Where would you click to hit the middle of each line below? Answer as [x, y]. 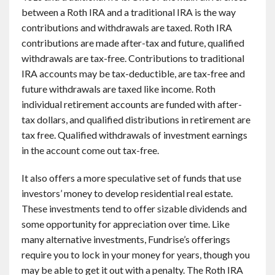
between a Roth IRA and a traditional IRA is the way [129, 12]
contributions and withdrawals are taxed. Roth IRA [127, 27]
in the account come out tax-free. [90, 150]
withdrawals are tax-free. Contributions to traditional [133, 58]
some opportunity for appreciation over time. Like [126, 224]
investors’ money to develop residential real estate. [127, 193]
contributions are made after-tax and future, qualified [133, 43]
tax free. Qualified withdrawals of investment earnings [134, 135]
